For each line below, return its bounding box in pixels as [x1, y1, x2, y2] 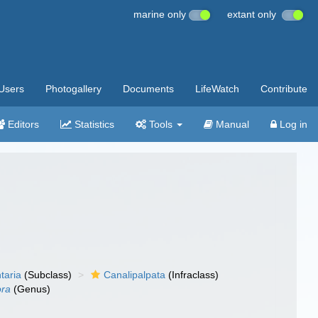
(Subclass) [21, 269, 72, 280]
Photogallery [45, 83, 102, 94]
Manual [213, 119, 249, 130]
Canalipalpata [104, 269, 166, 280]
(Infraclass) [165, 269, 219, 280]
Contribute [261, 83, 307, 94]
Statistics [72, 119, 114, 130]
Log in [277, 119, 307, 130]
